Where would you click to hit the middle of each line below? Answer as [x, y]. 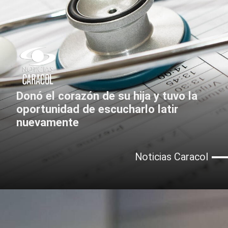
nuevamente [48, 122]
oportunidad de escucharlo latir [97, 109]
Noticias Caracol [172, 157]
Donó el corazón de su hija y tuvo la [107, 96]
